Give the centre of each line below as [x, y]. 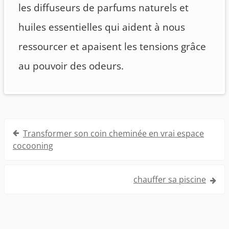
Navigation [34, 127]
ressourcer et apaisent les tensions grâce [112, 47]
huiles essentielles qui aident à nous [102, 27]
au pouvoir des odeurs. [71, 66]
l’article [24, 164]
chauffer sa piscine [170, 180]
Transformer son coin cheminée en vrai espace [113, 134]
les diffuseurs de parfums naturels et [104, 8]
